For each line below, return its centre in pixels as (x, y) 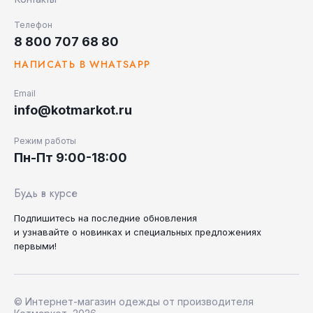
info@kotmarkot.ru (73, 110)
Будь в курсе (46, 193)
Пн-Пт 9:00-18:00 (71, 158)
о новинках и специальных (133, 232)
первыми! (35, 246)
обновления (170, 218)
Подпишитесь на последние (79, 218)
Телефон (33, 25)
